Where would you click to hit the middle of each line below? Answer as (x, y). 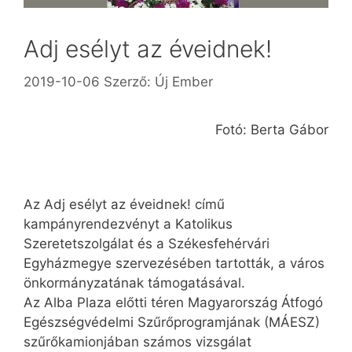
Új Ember (184, 81)
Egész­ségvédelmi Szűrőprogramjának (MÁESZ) (172, 323)
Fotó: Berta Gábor (272, 129)
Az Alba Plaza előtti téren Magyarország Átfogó (173, 303)
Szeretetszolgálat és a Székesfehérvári (147, 244)
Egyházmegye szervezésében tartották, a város (174, 264)
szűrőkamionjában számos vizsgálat (137, 342)
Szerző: (129, 81)
